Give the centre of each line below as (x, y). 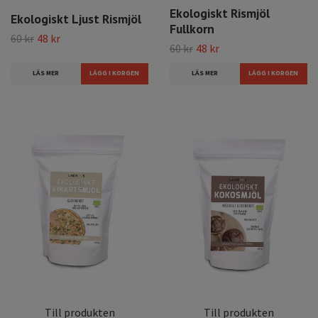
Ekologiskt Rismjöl (220, 13)
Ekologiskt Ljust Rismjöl (76, 18)
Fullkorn (192, 29)
